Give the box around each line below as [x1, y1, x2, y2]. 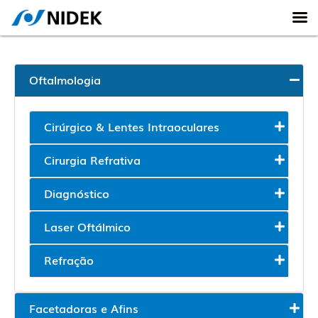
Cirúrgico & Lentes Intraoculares [44, 118, 219, 135]
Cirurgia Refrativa [44, 151, 141, 168]
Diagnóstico [44, 185, 109, 202]
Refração [44, 251, 94, 268]
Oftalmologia [29, 71, 101, 88]
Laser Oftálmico [44, 218, 131, 235]
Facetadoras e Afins [29, 300, 138, 317]
